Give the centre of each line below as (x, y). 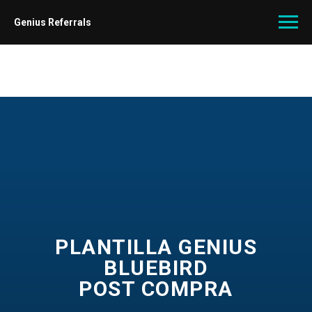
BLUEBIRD (156, 268)
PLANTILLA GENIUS (156, 247)
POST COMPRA (156, 289)
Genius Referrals (53, 22)
